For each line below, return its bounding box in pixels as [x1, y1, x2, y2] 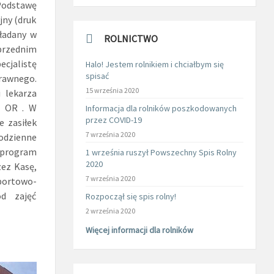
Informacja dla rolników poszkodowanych [85, 103, 237, 114]
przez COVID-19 [85, 114, 142, 125]
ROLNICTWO [103, 32, 158, 45]
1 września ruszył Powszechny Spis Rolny [85, 147, 237, 158]
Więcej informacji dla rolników [85, 224, 193, 235]
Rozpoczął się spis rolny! [85, 191, 176, 202]
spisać [85, 70, 109, 81]
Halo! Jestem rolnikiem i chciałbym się [85, 59, 224, 70]
